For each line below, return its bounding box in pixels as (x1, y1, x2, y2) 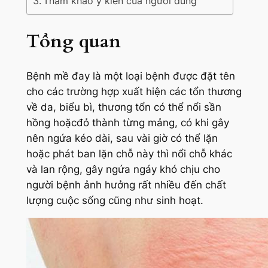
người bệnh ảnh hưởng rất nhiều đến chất (26, 178, 226, 191)
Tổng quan (26, 28, 121, 54)
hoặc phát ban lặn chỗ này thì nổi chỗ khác (26, 147, 232, 160)
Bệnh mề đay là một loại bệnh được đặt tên (26, 69, 235, 82)
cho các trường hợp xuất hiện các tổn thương (26, 85, 242, 98)
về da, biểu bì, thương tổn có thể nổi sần (26, 100, 221, 113)
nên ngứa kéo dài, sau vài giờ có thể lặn (26, 132, 218, 144)
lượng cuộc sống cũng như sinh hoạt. (26, 194, 203, 206)
